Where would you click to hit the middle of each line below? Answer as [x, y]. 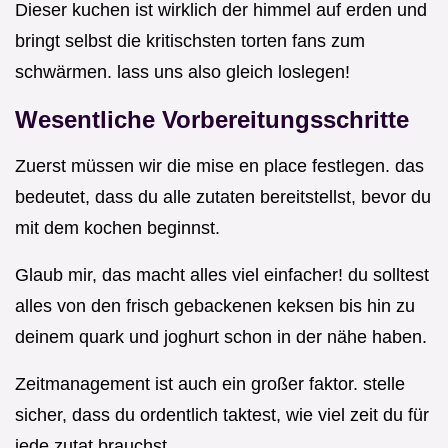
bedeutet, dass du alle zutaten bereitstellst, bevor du [223, 196]
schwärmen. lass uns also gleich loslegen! [182, 71]
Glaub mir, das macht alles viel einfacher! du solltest [222, 274]
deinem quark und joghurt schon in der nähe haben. [221, 336]
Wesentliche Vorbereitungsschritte [212, 119]
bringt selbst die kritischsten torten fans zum [190, 40]
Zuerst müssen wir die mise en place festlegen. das [219, 165]
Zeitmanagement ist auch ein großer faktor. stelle [210, 383]
